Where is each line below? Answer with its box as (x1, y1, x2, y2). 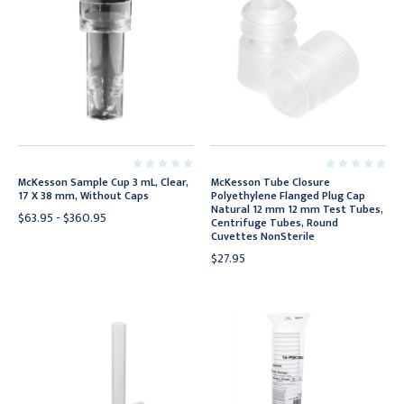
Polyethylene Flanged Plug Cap (211, 187, 365, 205)
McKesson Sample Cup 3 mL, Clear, (18, 173, 188, 191)
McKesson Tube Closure (211, 173, 330, 191)
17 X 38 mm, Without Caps (18, 187, 149, 205)
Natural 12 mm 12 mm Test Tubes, (211, 200, 383, 218)
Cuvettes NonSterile (211, 227, 315, 245)
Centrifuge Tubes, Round (211, 214, 338, 232)
